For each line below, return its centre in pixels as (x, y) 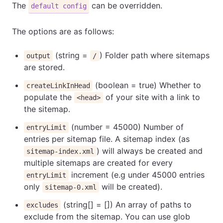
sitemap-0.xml (71, 187)
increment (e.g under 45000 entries (137, 174)
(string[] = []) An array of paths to (126, 204)
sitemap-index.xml (60, 151)
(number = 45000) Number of (126, 127)
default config (59, 6)
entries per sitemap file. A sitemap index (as (107, 139)
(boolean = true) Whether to (147, 85)
